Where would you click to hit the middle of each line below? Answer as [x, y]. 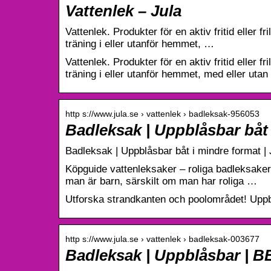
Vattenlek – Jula [123, 11]
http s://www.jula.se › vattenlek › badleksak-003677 [162, 239]
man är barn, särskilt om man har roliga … [161, 181]
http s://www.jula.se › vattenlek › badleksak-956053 [162, 113]
